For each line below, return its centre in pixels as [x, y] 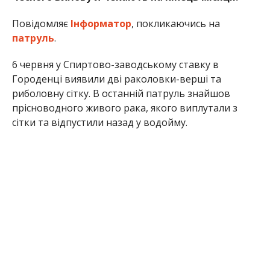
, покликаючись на [175, 24]
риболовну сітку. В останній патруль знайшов [121, 94]
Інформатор [101, 24]
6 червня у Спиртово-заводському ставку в [115, 65]
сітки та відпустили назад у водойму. [99, 123]
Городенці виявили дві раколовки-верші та [116, 79]
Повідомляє [41, 24]
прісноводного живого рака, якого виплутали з [124, 108]
